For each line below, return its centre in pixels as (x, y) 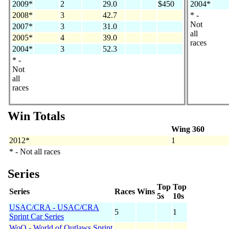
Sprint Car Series (37, 217)
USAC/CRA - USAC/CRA (54, 208)
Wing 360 (188, 129)
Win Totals (36, 116)
